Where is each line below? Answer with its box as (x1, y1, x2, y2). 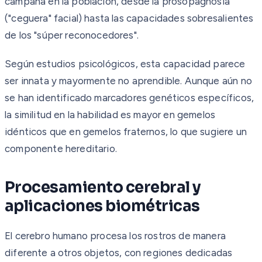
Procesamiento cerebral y (5, 177, 201, 197)
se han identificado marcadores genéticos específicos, (5, 91, 254, 104)
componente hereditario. (5, 142, 117, 154)
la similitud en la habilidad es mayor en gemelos (5, 108, 216, 120)
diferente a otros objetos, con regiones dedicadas (5, 246, 233, 258)
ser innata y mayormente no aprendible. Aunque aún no (5, 74, 252, 87)
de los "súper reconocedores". (5, 29, 139, 41)
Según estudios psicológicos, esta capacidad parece (5, 57, 246, 70)
